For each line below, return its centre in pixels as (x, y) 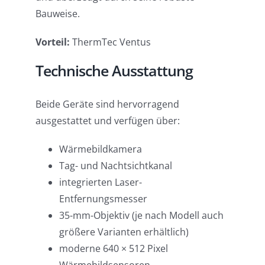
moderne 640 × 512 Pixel (113, 248)
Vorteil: (52, 42)
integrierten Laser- (100, 182)
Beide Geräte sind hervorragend (107, 104)
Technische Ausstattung (114, 71)
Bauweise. (57, 14)
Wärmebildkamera (100, 149)
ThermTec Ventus (110, 42)
